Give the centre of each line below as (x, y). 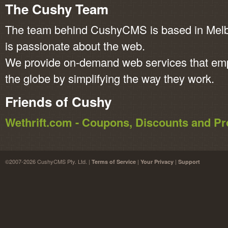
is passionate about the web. (75, 46)
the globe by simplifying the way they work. (110, 78)
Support (189, 162)
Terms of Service (114, 162)
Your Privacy (157, 162)
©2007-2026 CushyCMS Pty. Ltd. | (48, 161)
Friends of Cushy (58, 102)
